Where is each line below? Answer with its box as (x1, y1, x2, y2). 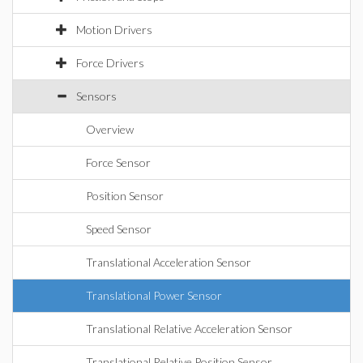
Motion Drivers (76, 23, 152, 36)
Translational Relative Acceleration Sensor (86, 322, 293, 335)
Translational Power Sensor (86, 288, 222, 302)
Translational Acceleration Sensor (86, 255, 251, 269)
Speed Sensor (86, 222, 152, 236)
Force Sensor (86, 156, 151, 169)
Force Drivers (76, 56, 144, 70)
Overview (86, 122, 134, 136)
